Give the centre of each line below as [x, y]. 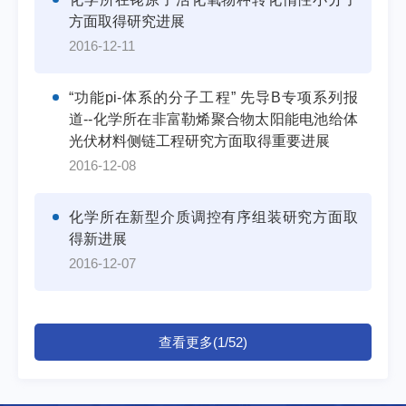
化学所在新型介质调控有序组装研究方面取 [213, 217]
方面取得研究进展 [127, 21]
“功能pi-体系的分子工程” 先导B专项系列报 [213, 97]
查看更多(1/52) [203, 342]
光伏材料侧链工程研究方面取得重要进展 [199, 141]
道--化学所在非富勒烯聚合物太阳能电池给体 [213, 119]
